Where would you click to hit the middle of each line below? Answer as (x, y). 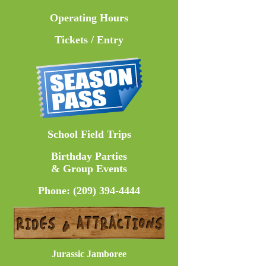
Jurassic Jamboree (89, 254)
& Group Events (89, 169)
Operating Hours (89, 18)
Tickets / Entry (89, 40)
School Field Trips (89, 134)
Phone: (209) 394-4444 (89, 191)
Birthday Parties (89, 156)
